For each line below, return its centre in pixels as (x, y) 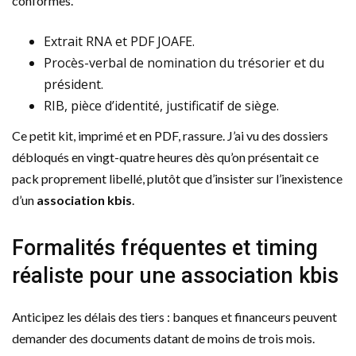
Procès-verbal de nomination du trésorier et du (184, 62)
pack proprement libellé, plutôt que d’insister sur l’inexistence (177, 178)
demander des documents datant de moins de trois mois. (163, 338)
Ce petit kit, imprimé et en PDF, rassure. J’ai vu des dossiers (170, 135)
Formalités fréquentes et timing (165, 248)
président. (74, 84)
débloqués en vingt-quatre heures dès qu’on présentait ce (165, 157)
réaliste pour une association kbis (175, 275)
